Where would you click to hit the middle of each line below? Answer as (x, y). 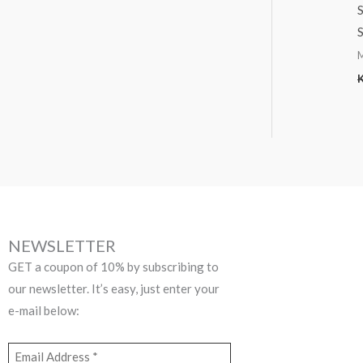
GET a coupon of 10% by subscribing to (113, 266)
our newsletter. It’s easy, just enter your (114, 288)
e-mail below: (44, 310)
